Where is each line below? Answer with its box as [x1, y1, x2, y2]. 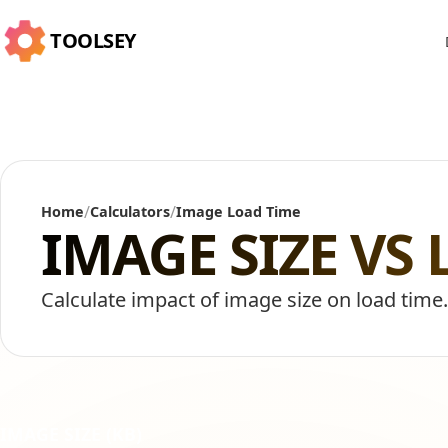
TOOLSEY [50, 27, 136, 54]
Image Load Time [176, 202, 301, 221]
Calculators [90, 202, 170, 221]
